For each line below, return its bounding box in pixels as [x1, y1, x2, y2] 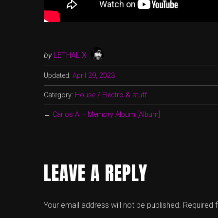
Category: [44, 91, 75, 99]
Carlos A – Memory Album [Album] [53, 110, 160, 119]
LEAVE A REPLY [44, 159, 147, 187]
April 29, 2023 [73, 71, 115, 80]
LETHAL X [54, 50, 87, 60]
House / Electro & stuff [75, 91, 147, 99]
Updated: [44, 71, 71, 80]
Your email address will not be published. [44, 200, 181, 210]
